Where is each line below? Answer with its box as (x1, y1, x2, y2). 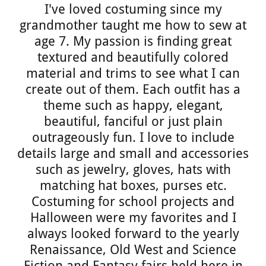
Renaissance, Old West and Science (30, 242, 236, 257)
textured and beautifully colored (37, 50, 229, 65)
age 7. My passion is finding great (34, 34, 232, 49)
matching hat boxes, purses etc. (39, 178, 227, 193)
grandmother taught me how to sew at (20, 18, 246, 33)
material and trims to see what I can (26, 66, 240, 81)
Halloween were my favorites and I (30, 210, 236, 225)
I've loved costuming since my (44, 2, 222, 17)
